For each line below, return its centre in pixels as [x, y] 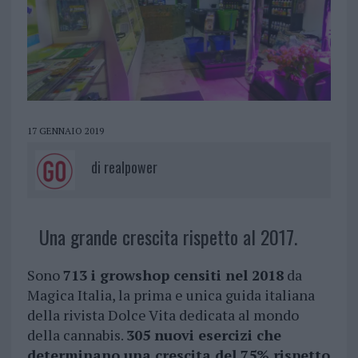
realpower [130, 167]
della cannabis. [76, 335]
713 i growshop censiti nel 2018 [173, 275]
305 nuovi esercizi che [203, 335]
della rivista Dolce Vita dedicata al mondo [163, 315]
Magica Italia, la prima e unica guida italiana [171, 295]
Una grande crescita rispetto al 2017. [168, 237]
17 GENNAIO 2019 [65, 131]
